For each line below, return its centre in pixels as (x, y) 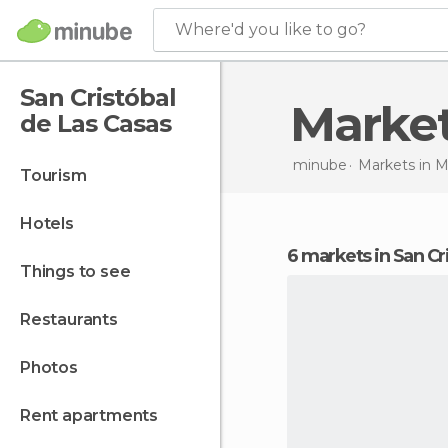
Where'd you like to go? (270, 29)
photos (54, 367)
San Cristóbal (98, 97)
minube (319, 164)
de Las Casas (95, 123)
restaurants (74, 319)
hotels (53, 223)
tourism (58, 175)
